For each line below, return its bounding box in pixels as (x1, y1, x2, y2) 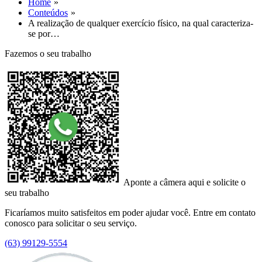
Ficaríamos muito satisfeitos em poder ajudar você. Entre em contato (5, 208, 256, 218)
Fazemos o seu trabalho (5, 49, 91, 58)
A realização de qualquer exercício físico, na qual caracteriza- (28, 18, 253, 28)
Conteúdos (28, 8, 68, 18)
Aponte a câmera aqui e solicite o (123, 177, 246, 187)
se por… (28, 29, 60, 39)
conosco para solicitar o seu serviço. (5, 218, 137, 228)
